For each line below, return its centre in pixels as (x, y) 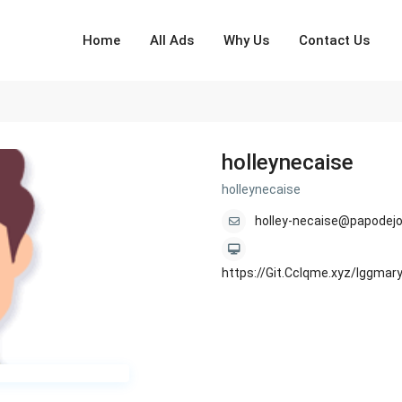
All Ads (172, 40)
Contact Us (335, 40)
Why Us (247, 40)
